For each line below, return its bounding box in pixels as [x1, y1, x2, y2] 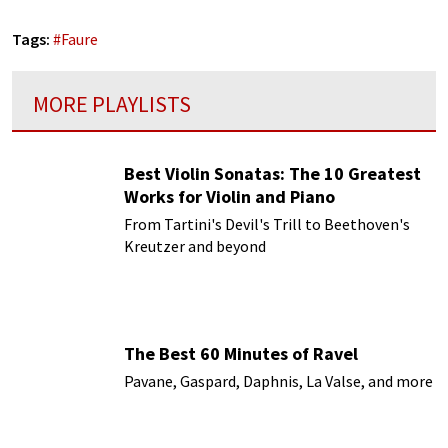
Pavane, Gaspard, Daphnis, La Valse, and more [124, 371, 433, 391]
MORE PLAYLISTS [33, 90, 191, 118]
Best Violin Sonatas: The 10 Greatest [124, 161, 421, 185]
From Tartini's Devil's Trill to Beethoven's [124, 213, 410, 234]
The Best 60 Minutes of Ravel [124, 342, 358, 365]
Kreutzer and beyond [124, 235, 266, 256]
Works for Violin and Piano [124, 184, 335, 208]
